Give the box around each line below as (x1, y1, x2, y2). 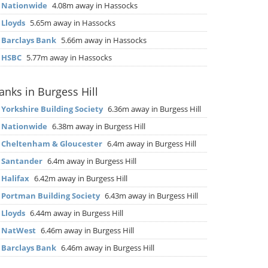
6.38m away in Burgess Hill (50, 121, 145, 132)
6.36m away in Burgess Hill (106, 103, 201, 114)
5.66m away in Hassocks (59, 35, 147, 45)
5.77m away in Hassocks (25, 52, 112, 63)
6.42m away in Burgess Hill (32, 173, 127, 184)
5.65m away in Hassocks (28, 17, 115, 28)
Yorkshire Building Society (1, 103, 103, 114)
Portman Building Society (1, 190, 100, 201)
